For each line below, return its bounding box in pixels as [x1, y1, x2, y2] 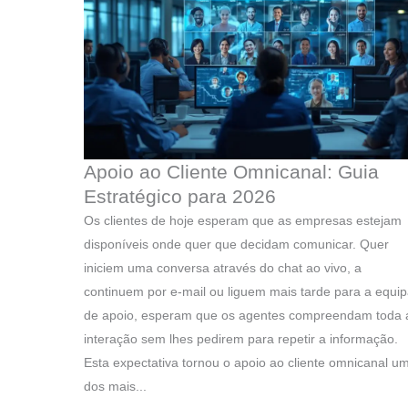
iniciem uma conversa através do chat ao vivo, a [84, 260, 362, 276]
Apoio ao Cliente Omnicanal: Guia [84, 161, 379, 183]
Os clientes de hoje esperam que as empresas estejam [84, 213, 402, 229]
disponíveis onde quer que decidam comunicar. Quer [84, 237, 389, 252]
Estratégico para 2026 [84, 186, 276, 208]
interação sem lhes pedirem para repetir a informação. [84, 331, 398, 347]
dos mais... [84, 379, 147, 394]
